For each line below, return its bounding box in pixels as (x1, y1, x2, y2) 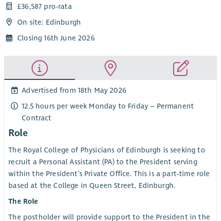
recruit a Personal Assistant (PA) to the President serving (8, 157, 197, 167)
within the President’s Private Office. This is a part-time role (8, 169, 210, 179)
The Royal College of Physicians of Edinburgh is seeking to (8, 146, 205, 155)
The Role (8, 197, 38, 206)
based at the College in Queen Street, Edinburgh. (8, 181, 176, 190)
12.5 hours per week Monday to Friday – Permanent (22, 101, 194, 110)
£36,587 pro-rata (17, 1, 72, 11)
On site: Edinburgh (17, 17, 81, 27)
